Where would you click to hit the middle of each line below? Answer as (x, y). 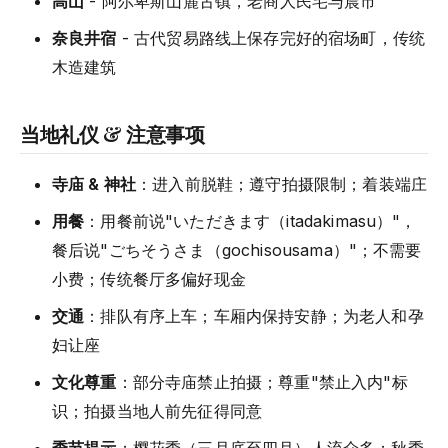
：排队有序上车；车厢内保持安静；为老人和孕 (254, 316)
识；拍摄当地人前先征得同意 (157, 411)
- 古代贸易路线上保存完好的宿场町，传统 (271, 38)
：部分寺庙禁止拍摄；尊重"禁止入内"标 (262, 382)
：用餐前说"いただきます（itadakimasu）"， (250, 221)
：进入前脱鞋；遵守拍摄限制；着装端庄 (282, 184)
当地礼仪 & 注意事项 (112, 134)
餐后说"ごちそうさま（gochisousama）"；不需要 (237, 250)
